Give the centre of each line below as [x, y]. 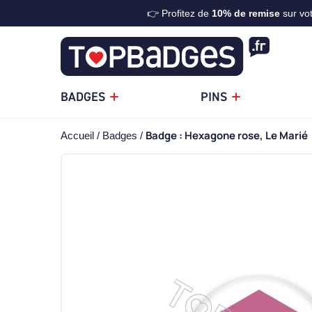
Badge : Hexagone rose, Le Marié [227, 136]
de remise [257, 13]
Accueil [77, 136]
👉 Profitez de [179, 13]
